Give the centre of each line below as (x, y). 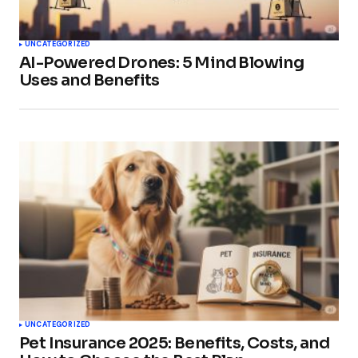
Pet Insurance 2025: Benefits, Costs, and (174, 343)
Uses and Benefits (89, 80)
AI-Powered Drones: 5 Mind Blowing (162, 62)
